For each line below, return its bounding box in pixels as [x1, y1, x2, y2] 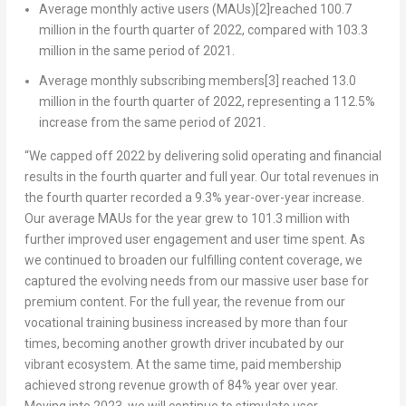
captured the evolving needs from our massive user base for [24, 274, 369, 289]
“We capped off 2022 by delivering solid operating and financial [24, 149, 382, 164]
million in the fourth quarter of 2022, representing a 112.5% [38, 94, 375, 110]
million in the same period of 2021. [38, 43, 235, 59]
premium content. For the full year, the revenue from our [24, 295, 345, 310]
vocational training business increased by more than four [24, 315, 348, 331]
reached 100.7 [269, 2, 352, 17]
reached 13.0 [278, 73, 356, 89]
